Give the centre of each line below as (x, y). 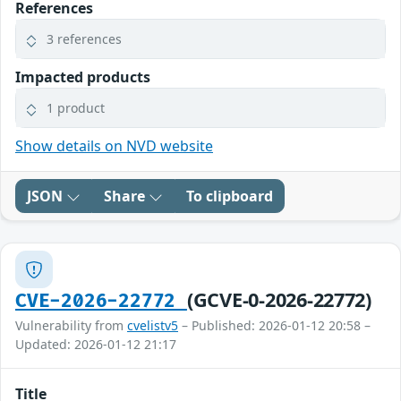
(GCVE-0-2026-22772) (279, 300)
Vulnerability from (71, 326)
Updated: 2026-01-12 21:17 (96, 345)
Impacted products (83, 77)
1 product (76, 108)
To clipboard (230, 196)
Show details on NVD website (114, 146)
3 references (84, 39)
